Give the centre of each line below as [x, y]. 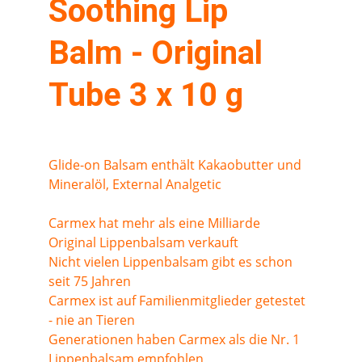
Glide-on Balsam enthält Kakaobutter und [177, 165]
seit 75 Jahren [90, 281]
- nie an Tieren [92, 320]
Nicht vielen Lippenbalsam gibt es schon [172, 262]
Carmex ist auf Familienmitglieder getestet [179, 301]
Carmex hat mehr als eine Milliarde [156, 223]
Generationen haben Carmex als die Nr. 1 [176, 339]
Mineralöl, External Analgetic [135, 184]
